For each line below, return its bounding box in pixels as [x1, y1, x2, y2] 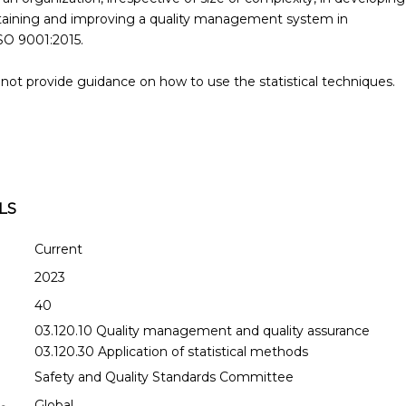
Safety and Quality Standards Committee [34, 369, 294, 386]
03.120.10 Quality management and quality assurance [34, 323, 370, 340]
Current [34, 241, 82, 258]
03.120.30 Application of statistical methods [34, 343, 308, 361]
